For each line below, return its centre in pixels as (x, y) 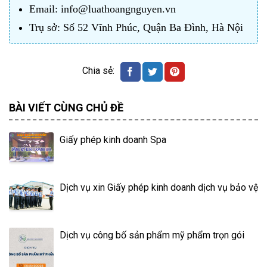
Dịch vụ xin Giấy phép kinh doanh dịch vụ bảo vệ (159, 188)
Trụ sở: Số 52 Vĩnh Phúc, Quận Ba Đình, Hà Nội (136, 28)
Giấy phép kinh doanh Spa (113, 140)
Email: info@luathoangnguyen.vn (103, 9)
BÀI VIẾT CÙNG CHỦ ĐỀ (66, 108)
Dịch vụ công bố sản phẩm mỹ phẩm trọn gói (152, 235)
